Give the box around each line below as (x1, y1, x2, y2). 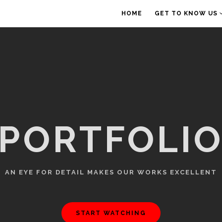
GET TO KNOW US (155, 10, 220, 17)
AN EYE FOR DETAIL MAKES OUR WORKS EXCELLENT (5, 168, 217, 176)
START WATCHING (76, 210, 146, 217)
